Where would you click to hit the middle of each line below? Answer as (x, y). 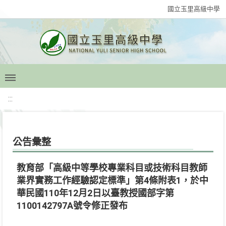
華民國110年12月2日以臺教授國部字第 (95, 193)
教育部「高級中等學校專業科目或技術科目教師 (112, 168)
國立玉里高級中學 (194, 9)
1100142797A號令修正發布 (72, 206)
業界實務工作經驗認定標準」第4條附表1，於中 (112, 180)
